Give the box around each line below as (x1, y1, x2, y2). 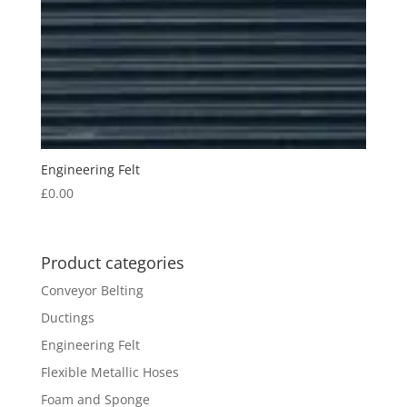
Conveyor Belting (40, 281, 144, 299)
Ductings (40, 308, 94, 326)
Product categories (40, 251, 184, 273)
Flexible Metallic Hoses (40, 362, 179, 381)
